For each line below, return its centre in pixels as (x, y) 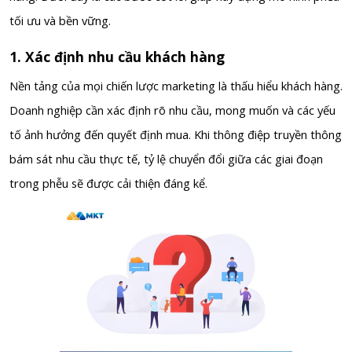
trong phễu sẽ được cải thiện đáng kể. (108, 183)
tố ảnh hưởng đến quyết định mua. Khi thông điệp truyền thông (176, 135)
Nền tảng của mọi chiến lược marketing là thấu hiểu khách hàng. (176, 86)
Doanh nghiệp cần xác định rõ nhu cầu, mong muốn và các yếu (172, 110)
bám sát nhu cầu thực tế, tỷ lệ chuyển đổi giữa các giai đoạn (166, 159)
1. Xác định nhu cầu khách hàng (117, 57)
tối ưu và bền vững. (60, 21)
